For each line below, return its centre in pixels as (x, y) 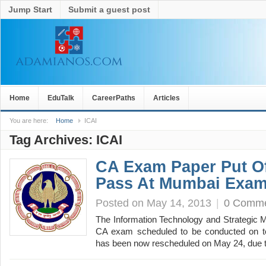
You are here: (29, 121)
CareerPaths (114, 98)
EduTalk (61, 98)
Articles (167, 98)
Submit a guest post (109, 9)
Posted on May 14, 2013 (153, 203)
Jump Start (30, 9)
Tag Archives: (53, 140)
